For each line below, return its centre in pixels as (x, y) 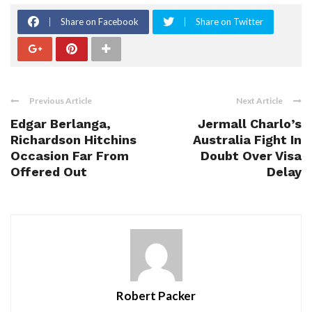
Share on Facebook (100, 22)
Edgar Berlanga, (61, 124)
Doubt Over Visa (251, 156)
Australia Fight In (247, 140)
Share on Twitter (229, 22)
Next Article (259, 101)
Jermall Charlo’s (250, 124)
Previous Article (61, 101)
